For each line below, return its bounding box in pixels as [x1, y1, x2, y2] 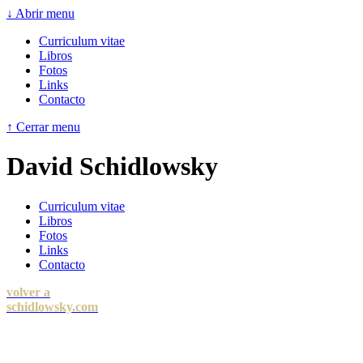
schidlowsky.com [6, 299, 98, 314]
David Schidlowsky [6, 152, 218, 181]
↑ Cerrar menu [6, 120, 80, 134]
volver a [6, 284, 50, 299]
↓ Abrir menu [6, 6, 75, 20]
